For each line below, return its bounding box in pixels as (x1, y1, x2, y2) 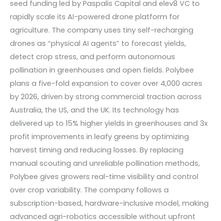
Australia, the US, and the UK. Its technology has (10, 105, 179, 115)
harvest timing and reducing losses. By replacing (10, 145, 184, 155)
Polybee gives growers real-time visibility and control (10, 171, 198, 182)
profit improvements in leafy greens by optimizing (10, 131, 189, 142)
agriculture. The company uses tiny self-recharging (10, 25, 193, 35)
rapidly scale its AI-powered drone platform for (10, 11, 180, 22)
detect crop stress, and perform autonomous (10, 51, 175, 62)
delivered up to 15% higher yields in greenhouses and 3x (10, 118, 208, 128)
